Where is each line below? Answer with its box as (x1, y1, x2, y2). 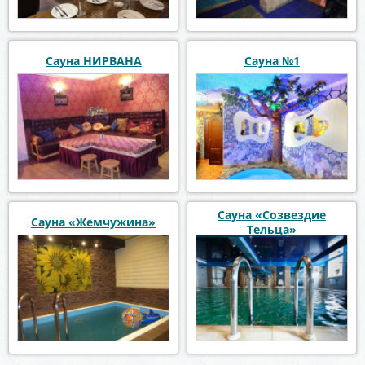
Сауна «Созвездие (218, 206, 326, 222)
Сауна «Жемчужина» (31, 213, 156, 230)
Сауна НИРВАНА (45, 53, 142, 69)
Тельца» (247, 221, 297, 237)
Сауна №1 (244, 53, 300, 69)
